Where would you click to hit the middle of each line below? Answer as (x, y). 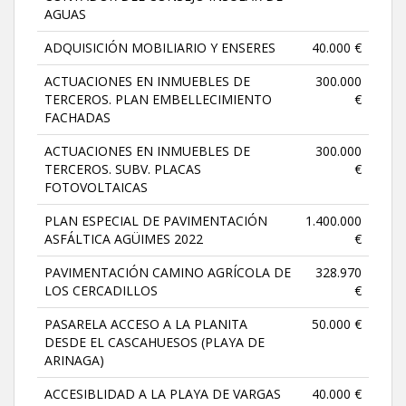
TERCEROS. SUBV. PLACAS (123, 169)
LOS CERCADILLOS (101, 290)
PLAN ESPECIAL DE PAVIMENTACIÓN (156, 220)
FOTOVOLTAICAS (96, 187)
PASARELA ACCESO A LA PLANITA (146, 324)
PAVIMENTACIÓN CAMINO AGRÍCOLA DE (168, 272)
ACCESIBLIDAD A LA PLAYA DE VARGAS (163, 393)
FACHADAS (77, 117)
